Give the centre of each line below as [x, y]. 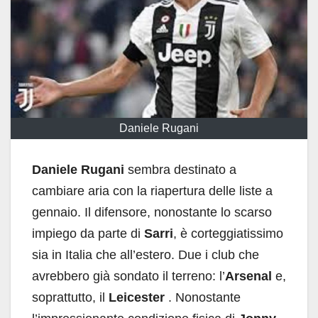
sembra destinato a [180, 170]
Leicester [137, 298]
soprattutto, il [68, 298]
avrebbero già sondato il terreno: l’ [128, 276]
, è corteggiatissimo [228, 234]
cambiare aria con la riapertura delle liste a [152, 191]
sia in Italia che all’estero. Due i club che [146, 255]
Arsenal [250, 276]
